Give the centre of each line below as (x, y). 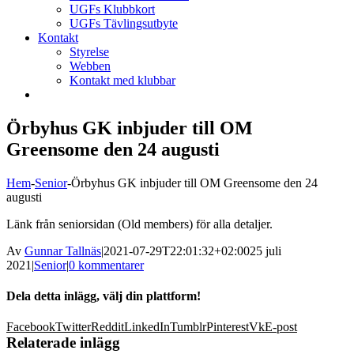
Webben (90, 66)
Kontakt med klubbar (122, 80)
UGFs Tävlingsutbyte (124, 23)
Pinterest (228, 327)
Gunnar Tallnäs (63, 250)
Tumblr (188, 327)
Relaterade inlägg (63, 343)
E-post (281, 327)
